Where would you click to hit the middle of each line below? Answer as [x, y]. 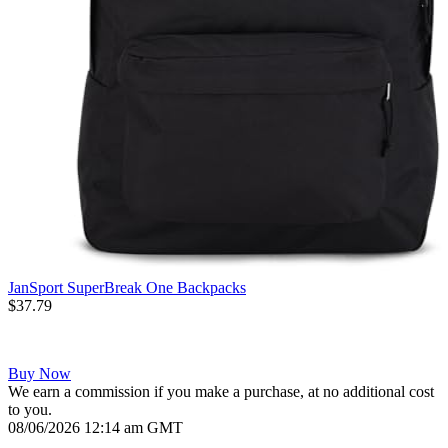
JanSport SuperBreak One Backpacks [127, 288]
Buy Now [39, 374]
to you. [30, 410]
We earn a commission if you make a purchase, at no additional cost [221, 392]
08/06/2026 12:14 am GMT [95, 428]
